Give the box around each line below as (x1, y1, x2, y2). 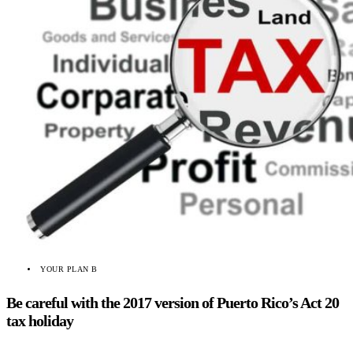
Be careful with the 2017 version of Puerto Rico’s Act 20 (6, 294, 339, 312)
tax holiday (6, 312, 73, 330)
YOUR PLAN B (40, 264, 98, 273)
